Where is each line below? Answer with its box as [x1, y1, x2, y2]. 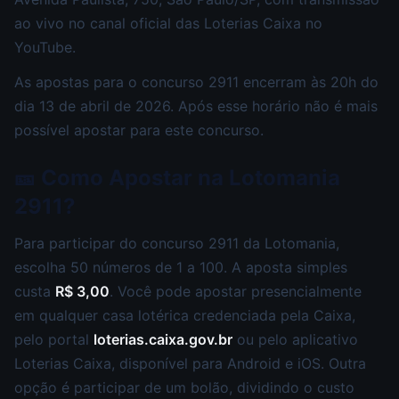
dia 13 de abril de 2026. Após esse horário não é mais [14, 96, 378, 115]
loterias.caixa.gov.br [94, 330, 232, 348]
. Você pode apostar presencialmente [110, 281, 362, 300]
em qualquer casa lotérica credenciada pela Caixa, [14, 305, 355, 324]
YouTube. [14, 37, 76, 56]
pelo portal [14, 330, 94, 348]
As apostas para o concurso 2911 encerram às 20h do [14, 72, 379, 91]
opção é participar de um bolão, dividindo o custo [14, 378, 354, 396]
